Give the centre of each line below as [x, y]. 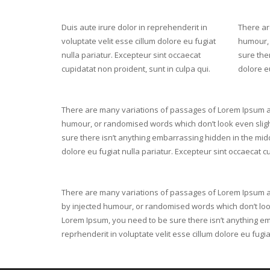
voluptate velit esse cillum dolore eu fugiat [139, 41]
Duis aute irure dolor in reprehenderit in [134, 27]
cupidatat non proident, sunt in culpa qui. [136, 69]
